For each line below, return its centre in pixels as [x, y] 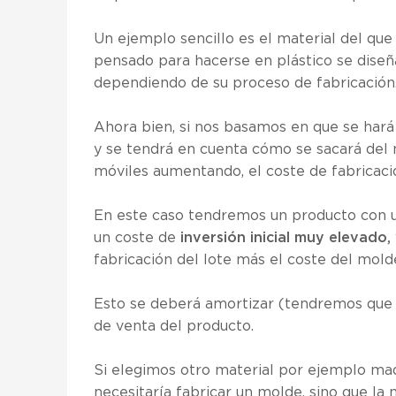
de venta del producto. [174, 326]
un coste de [137, 238]
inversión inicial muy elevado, [286, 238]
